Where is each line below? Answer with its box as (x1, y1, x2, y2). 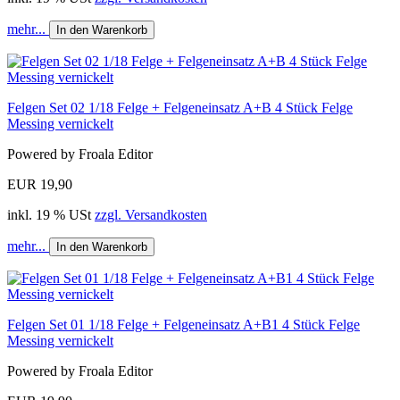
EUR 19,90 (7, 176, 72, 192)
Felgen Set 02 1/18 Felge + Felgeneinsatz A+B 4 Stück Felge (7, 99, 353, 115)
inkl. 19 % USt (7, 206, 95, 222)
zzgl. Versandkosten (95, 206, 207, 222)
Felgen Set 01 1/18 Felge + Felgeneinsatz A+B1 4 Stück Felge (7, 316, 360, 332)
